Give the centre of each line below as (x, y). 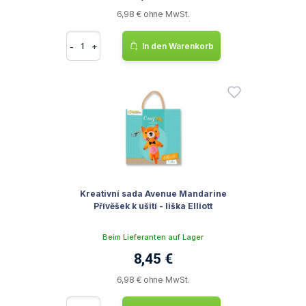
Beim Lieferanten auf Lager (153, 237)
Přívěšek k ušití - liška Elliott (153, 206)
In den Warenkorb (178, 46)
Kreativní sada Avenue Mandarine (153, 194)
